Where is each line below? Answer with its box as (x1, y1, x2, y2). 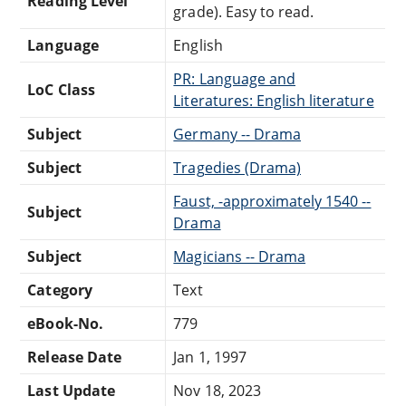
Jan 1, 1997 (173, 346, 246, 367)
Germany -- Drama (173, 123, 301, 144)
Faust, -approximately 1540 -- (173, 190, 372, 211)
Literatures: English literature (173, 90, 374, 111)
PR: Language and (173, 68, 295, 89)
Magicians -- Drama (173, 246, 306, 266)
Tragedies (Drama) (173, 157, 302, 178)
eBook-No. (27, 313, 103, 333)
